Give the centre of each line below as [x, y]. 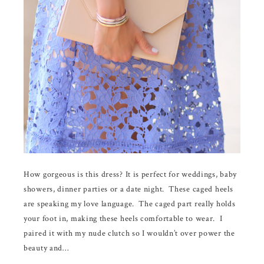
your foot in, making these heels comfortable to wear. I [123, 218]
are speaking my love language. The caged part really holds [130, 204]
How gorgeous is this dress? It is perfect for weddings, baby [131, 174]
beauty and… [46, 248]
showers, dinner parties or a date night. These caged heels [128, 189]
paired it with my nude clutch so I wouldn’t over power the [129, 233]
